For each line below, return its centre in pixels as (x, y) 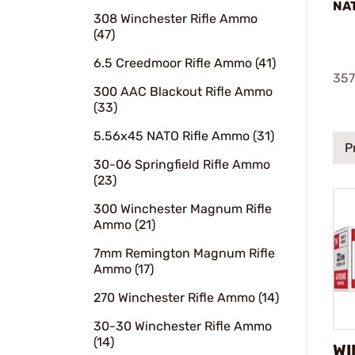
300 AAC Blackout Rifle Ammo (183, 92)
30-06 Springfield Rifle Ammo (182, 164)
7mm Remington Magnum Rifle (184, 253)
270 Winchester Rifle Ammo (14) (186, 298)
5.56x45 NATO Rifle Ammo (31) (184, 136)
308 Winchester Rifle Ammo (176, 19)
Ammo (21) (124, 225)
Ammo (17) (124, 269)
